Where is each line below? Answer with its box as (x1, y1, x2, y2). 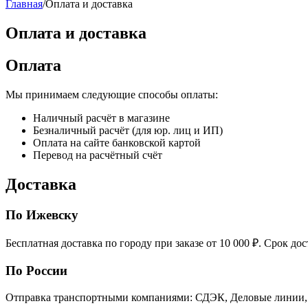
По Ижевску (5, 207, 78, 222)
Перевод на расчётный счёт (33, 148, 162, 161)
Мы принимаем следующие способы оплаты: (5, 88, 218, 100)
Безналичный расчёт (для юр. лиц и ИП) (33, 124, 223, 136)
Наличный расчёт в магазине (33, 111, 170, 124)
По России (5, 263, 67, 278)
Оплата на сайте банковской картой (33, 136, 201, 148)
